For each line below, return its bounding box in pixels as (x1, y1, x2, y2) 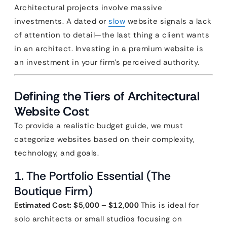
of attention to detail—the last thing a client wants (14, 30, 209, 40)
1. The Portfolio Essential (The (14, 168, 171, 183)
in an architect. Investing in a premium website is (14, 44, 203, 54)
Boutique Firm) (14, 183, 93, 199)
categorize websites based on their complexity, (14, 134, 195, 144)
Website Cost (14, 103, 89, 119)
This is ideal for (139, 200, 199, 210)
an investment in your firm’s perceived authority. (14, 57, 200, 67)
